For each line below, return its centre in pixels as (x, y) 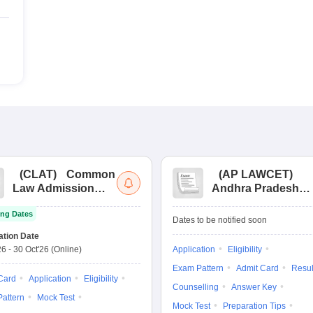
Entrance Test (248, 216)
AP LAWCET (256, 174)
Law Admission (53, 188)
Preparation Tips (254, 306)
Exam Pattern (198, 268)
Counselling (196, 287)
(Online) (66, 249)
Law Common (248, 202)
